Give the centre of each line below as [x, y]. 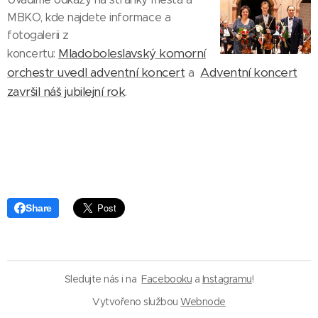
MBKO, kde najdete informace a [89, 17]
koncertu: [33, 54]
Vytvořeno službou [136, 302]
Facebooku [167, 279]
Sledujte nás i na [103, 279]
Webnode [203, 302]
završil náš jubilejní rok [66, 92]
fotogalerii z [38, 35]
